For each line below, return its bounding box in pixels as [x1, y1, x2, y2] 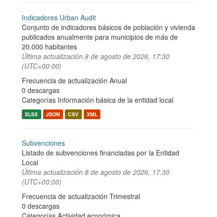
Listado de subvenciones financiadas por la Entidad [22, 148, 179, 157]
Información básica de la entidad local [58, 95, 173, 105]
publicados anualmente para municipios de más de [22, 32, 178, 42]
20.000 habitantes [22, 42, 77, 51]
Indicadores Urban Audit [22, 13, 96, 22]
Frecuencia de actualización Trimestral [22, 191, 140, 201]
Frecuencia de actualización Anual [22, 76, 127, 85]
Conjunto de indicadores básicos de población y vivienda [22, 22, 195, 32]
